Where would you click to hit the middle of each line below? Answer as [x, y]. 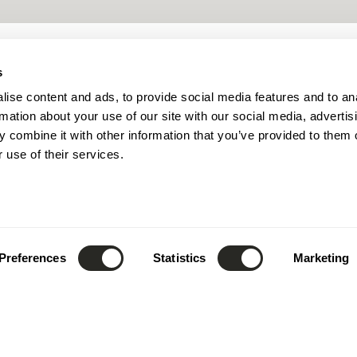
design [80, 326]
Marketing [321, 258]
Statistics [180, 258]
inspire [277, 326]
